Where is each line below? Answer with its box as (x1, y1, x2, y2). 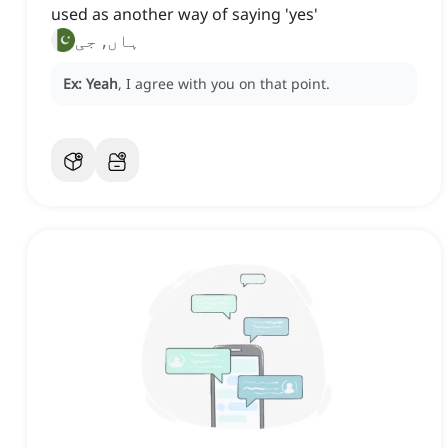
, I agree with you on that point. (118, 74, 330, 94)
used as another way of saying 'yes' (51, 3, 318, 26)
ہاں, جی (75, 28, 140, 53)
